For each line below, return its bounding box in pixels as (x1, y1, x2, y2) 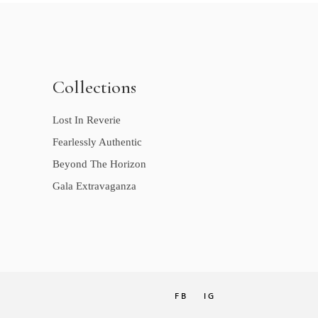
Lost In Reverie (52, 114, 121, 126)
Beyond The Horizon (52, 158, 146, 170)
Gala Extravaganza (52, 180, 136, 192)
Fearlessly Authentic (52, 136, 142, 148)
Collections (52, 76, 136, 98)
